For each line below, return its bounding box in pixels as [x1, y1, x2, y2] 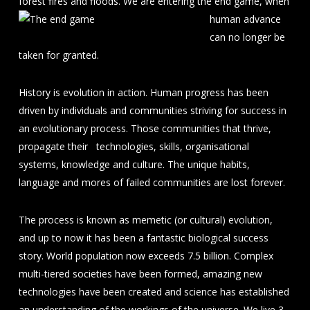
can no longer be [209, 30, 285, 44]
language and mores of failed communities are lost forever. [18, 176, 285, 189]
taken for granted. [18, 48, 99, 62]
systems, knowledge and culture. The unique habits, [18, 158, 250, 171]
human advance [209, 12, 281, 26]
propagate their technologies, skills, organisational [18, 140, 249, 153]
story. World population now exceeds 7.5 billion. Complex [18, 249, 273, 262]
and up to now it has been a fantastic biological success [18, 231, 268, 244]
